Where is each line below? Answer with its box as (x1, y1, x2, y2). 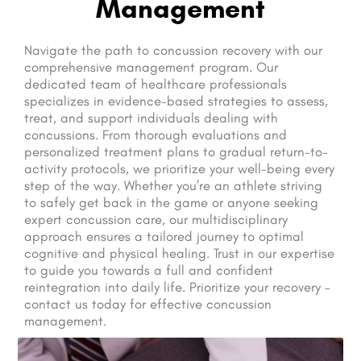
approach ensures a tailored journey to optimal (24, 227, 304, 244)
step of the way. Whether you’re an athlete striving (24, 176, 322, 193)
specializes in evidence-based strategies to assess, (24, 92, 328, 109)
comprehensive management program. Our (24, 58, 278, 75)
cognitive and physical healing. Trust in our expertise (24, 244, 334, 261)
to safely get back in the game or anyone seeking (24, 193, 318, 210)
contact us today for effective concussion (24, 295, 272, 312)
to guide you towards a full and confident (24, 261, 273, 278)
